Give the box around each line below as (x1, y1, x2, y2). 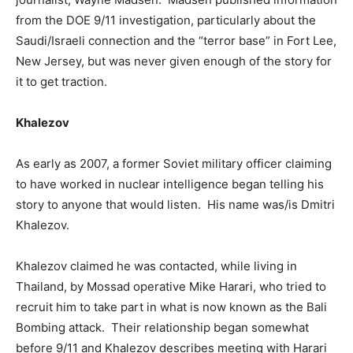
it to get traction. (16, 73, 107, 89)
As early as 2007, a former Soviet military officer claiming (16, 155, 332, 171)
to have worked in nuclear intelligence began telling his (16, 176, 324, 191)
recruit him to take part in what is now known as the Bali (16, 299, 327, 314)
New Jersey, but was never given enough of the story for (16, 53, 332, 69)
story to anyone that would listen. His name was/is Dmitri (16, 196, 335, 212)
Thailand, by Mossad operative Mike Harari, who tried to (16, 278, 326, 294)
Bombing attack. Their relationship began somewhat (16, 319, 309, 335)
